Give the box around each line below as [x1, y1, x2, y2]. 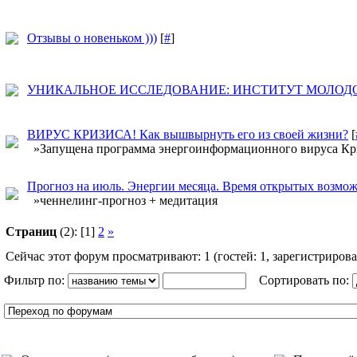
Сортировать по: [246, 273, 352, 287]
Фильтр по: [4, 273, 68, 287]
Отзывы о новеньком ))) [27, 31, 157, 45]
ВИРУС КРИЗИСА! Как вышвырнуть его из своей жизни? [27, 127, 348, 141]
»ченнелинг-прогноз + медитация [27, 194, 218, 207]
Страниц [6, 225, 57, 238]
